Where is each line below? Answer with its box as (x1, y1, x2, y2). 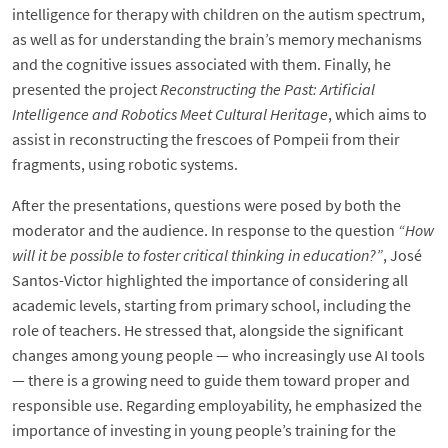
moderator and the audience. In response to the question (12, 220, 398, 241)
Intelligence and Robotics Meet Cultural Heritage (12, 104, 328, 125)
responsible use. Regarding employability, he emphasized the (12, 395, 422, 416)
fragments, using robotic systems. (12, 154, 238, 175)
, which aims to (328, 104, 427, 125)
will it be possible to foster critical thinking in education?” (12, 245, 383, 266)
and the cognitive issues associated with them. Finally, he (12, 54, 391, 75)
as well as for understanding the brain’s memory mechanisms (12, 29, 422, 50)
